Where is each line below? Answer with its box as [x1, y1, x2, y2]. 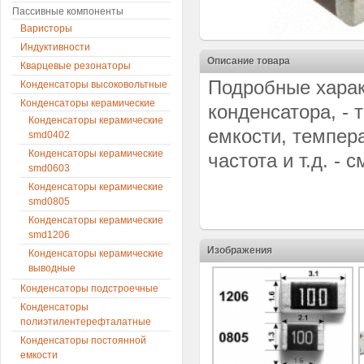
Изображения [207, 245, 272, 256]
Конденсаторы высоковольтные [20, 79, 167, 90]
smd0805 [28, 196, 70, 207]
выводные [28, 262, 76, 274]
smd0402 [28, 129, 70, 141]
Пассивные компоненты [12, 6, 123, 17]
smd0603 [28, 162, 70, 174]
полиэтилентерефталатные [20, 316, 151, 327]
